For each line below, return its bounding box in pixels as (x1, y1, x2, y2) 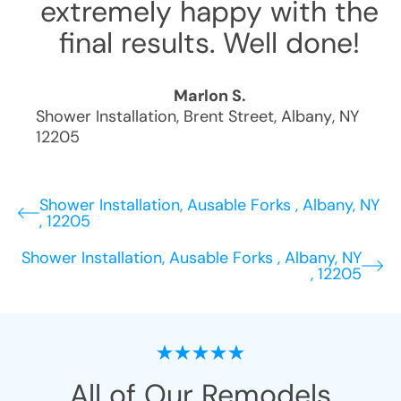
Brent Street (183, 106, 274, 127)
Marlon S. (173, 85, 246, 107)
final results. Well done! (59, 24, 360, 62)
